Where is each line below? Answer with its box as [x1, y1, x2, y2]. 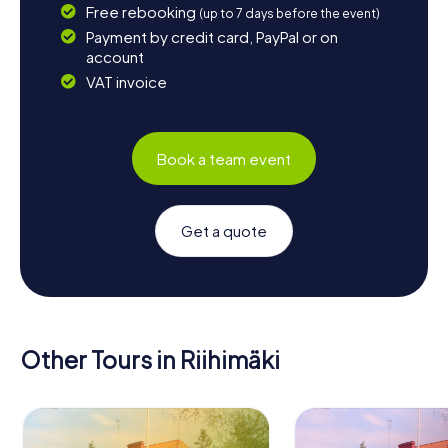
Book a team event [157, 148, 291, 168]
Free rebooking [85, 2, 199, 22]
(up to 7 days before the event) [198, 6, 380, 22]
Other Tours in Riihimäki [20, 345, 280, 375]
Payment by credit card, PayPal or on [85, 27, 338, 47]
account [85, 47, 144, 67]
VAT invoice [85, 72, 167, 92]
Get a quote [181, 221, 267, 241]
